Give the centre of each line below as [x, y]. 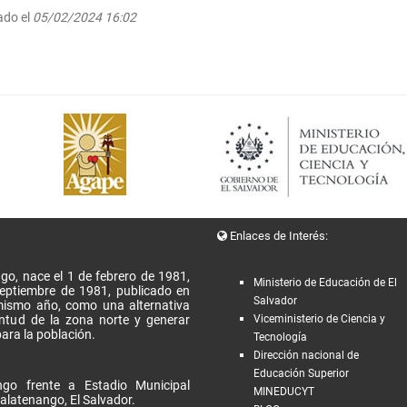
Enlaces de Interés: [278, 235]
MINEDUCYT [284, 391]
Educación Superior [301, 373]
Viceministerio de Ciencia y [319, 318]
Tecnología [280, 337]
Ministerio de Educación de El [325, 282]
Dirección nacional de [306, 355]
